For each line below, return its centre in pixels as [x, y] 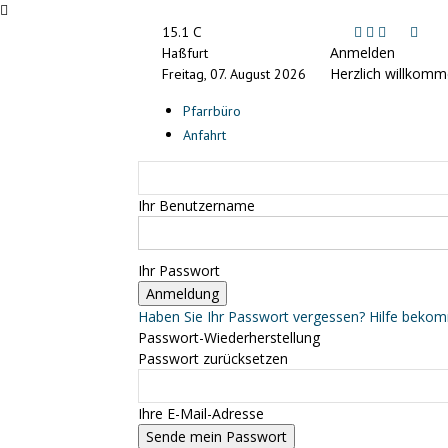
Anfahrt [204, 135]
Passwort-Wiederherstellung [229, 337]
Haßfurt [185, 53]
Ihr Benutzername [196, 205]
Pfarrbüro [212, 111]
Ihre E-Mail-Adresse [201, 413]
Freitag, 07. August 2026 [234, 74]
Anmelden [362, 52]
